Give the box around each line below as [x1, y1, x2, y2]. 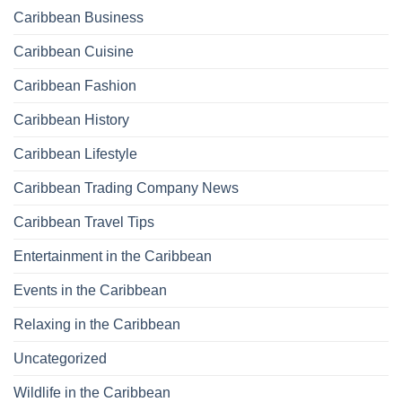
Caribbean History [13, 111, 129, 127]
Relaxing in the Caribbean [13, 316, 180, 332]
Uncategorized [13, 350, 107, 366]
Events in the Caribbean [13, 282, 167, 298]
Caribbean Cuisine [13, 43, 134, 59]
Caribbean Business [13, 9, 144, 25]
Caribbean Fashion [13, 77, 136, 93]
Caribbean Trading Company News [13, 179, 239, 196]
